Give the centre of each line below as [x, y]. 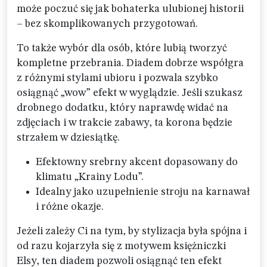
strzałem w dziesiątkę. [68, 138]
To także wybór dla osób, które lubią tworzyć [122, 48]
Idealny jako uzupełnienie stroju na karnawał [143, 192]
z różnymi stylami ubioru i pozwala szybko [117, 78]
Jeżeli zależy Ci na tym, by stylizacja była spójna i [132, 231]
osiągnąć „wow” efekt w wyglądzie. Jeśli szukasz [130, 93]
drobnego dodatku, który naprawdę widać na [122, 108]
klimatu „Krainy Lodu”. [90, 177]
